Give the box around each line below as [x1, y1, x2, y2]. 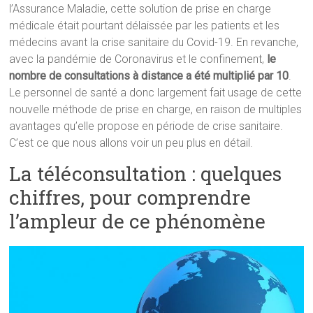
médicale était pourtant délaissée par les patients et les [9, 19, 280, 32]
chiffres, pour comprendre [9, 184, 252, 210]
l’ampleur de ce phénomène [9, 208, 266, 234]
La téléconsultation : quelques [9, 161, 282, 187]
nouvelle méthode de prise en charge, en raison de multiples [9, 103, 303, 116]
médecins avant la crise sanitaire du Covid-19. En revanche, [9, 36, 299, 49]
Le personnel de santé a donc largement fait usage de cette [9, 86, 303, 99]
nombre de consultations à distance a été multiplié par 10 [9, 69, 289, 82]
